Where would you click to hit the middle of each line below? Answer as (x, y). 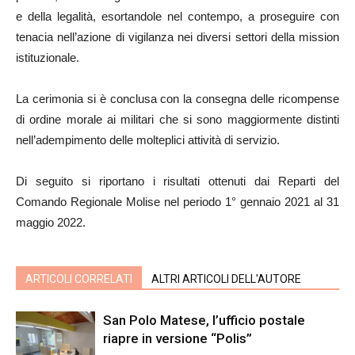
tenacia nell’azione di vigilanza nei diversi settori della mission (177, 36)
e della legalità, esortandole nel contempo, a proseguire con (177, 16)
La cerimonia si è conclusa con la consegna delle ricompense (177, 98)
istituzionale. (48, 57)
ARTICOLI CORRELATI (79, 279)
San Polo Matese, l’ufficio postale (204, 320)
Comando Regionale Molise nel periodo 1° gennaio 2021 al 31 (177, 201)
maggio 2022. (51, 222)
